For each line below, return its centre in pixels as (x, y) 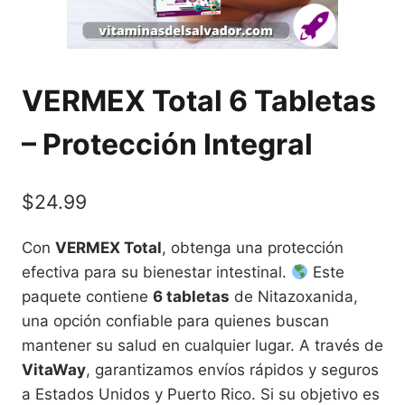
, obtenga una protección (253, 247)
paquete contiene (87, 296)
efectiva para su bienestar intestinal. (156, 272)
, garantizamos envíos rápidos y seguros (232, 369)
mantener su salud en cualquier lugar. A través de (202, 345)
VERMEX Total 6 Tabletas (199, 101)
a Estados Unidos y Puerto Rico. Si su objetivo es (201, 394)
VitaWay (54, 369)
